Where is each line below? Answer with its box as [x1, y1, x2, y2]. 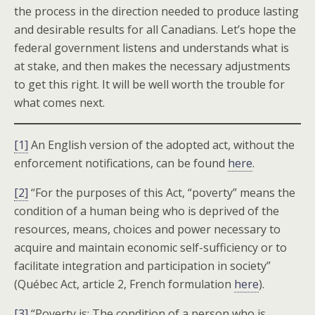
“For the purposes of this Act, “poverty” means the [28, 184, 295, 200]
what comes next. [14, 94, 105, 110]
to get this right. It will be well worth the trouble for [14, 76, 285, 92]
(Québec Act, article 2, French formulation [14, 276, 234, 292]
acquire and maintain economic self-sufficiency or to [14, 239, 287, 255]
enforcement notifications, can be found [14, 155, 228, 171]
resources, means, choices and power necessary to [14, 221, 281, 237]
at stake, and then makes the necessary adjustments [14, 58, 290, 74]
